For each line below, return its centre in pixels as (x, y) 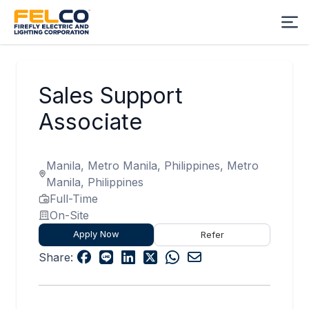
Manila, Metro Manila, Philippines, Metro (153, 166)
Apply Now (97, 234)
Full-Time (74, 199)
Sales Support (111, 96)
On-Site (69, 215)
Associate (90, 122)
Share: (56, 257)
